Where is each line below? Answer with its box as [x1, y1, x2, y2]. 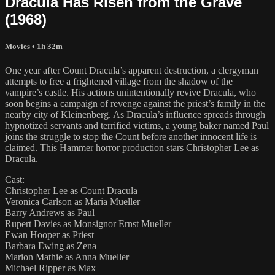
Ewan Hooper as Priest [5, 229, 94, 240]
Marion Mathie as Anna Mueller [5, 251, 129, 262]
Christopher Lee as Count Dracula [5, 185, 137, 196]
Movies [5, 41, 32, 51]
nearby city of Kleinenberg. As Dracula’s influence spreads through [5, 109, 265, 120]
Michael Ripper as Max [5, 262, 96, 273]
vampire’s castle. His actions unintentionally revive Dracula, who [5, 87, 256, 98]
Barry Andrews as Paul [5, 207, 95, 218]
